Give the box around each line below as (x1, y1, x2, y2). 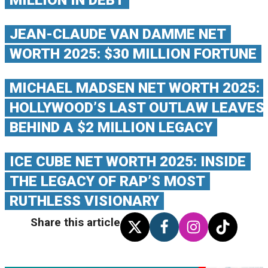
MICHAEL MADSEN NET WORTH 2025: (10, 80, 260, 96)
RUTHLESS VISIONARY (10, 193, 159, 209)
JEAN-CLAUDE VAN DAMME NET (10, 26, 226, 42)
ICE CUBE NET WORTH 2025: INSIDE (10, 153, 246, 170)
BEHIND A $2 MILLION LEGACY (10, 119, 212, 136)
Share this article (31, 215, 120, 229)
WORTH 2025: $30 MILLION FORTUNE (10, 45, 257, 62)
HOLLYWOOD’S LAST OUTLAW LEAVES (10, 99, 264, 116)
